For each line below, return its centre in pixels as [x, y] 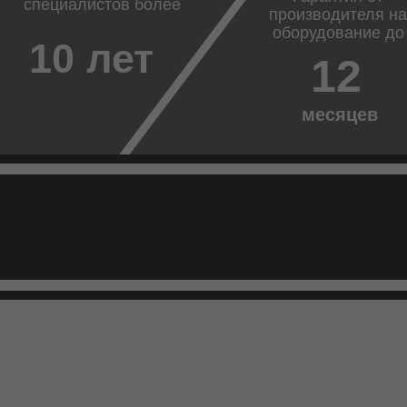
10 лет [91, 59]
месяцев [340, 114]
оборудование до [338, 33]
